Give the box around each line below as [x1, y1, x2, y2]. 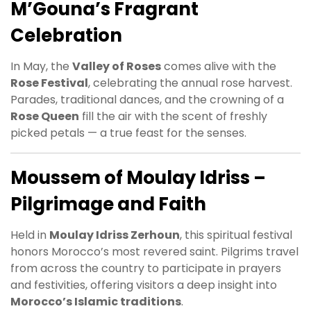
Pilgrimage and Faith [10, 192, 206, 217]
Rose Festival [10, 75, 88, 92]
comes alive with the [161, 58, 276, 75]
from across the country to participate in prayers [10, 260, 281, 277]
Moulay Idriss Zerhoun [49, 227, 180, 244]
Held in [10, 227, 49, 244]
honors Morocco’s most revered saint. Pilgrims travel [10, 244, 299, 260]
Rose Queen [10, 108, 79, 125]
